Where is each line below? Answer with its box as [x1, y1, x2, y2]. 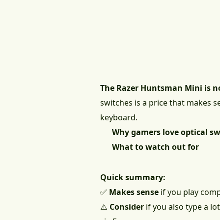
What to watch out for [112, 141, 199, 153]
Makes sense [109, 187, 159, 198]
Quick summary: [100, 172, 165, 183]
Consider [110, 201, 144, 213]
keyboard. [100, 112, 137, 123]
